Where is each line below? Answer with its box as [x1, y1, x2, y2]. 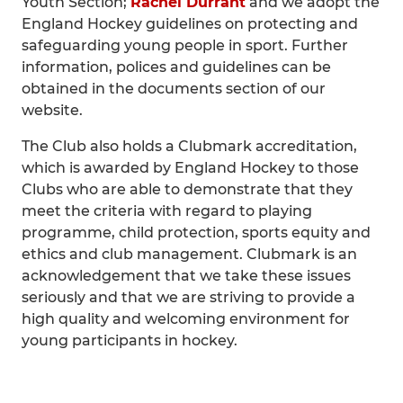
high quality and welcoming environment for [22, 310, 350, 327]
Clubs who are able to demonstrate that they [22, 181, 353, 198]
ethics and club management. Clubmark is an [22, 246, 357, 263]
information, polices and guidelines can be [22, 58, 331, 76]
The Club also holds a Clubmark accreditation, [22, 138, 357, 155]
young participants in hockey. [22, 332, 237, 349]
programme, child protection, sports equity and [22, 224, 371, 241]
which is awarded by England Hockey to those [22, 159, 359, 176]
